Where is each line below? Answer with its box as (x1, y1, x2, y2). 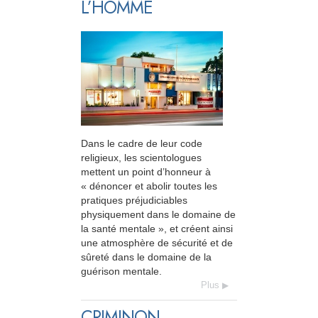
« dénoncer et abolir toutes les (81, 180, 217, 192)
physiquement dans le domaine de (81, 209, 236, 221)
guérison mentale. (81, 265, 162, 278)
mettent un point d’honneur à (81, 166, 211, 178)
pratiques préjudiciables (81, 194, 187, 207)
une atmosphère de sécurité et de (81, 237, 233, 249)
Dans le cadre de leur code (81, 138, 202, 150)
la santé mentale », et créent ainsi (81, 223, 233, 235)
